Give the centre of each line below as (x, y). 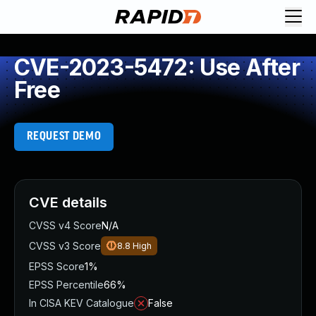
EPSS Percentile (66, 285)
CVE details (68, 202)
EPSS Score (57, 266)
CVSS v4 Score (65, 225)
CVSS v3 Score (65, 246)
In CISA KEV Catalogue (81, 303)
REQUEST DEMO (64, 136)
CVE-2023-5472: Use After (157, 67)
